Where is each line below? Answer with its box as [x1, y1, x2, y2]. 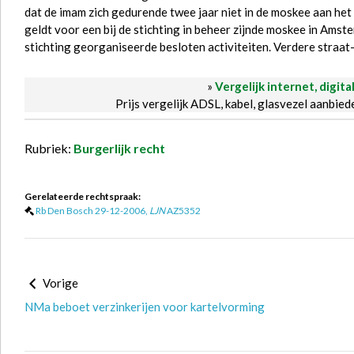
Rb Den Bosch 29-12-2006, [36, 205, 149, 217]
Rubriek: [24, 141, 73, 156]
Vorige [40, 276, 78, 290]
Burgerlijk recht [73, 141, 165, 156]
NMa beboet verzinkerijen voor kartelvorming [24, 299, 265, 314]
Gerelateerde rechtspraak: [24, 190, 141, 202]
